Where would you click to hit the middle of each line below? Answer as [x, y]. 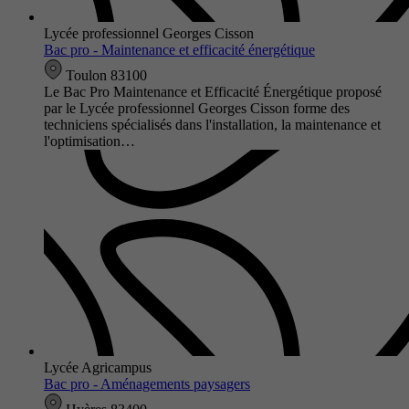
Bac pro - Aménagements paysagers [147, 383]
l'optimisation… [89, 141]
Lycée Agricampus [98, 367]
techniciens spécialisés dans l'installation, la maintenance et [212, 124]
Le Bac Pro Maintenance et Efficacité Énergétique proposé [213, 91]
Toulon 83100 [105, 75]
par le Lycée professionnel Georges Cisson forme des [197, 108]
